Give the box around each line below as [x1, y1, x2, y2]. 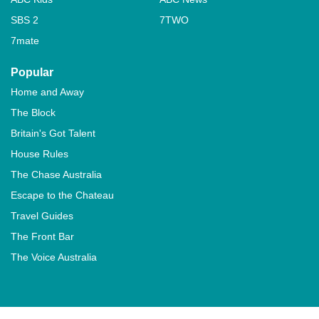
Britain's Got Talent [11, 127, 95, 139]
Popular [11, 66, 53, 78]
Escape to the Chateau [11, 189, 114, 201]
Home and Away [11, 86, 84, 98]
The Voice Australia [11, 251, 97, 263]
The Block [11, 107, 56, 118]
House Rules [11, 148, 68, 159]
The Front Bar [11, 231, 74, 242]
